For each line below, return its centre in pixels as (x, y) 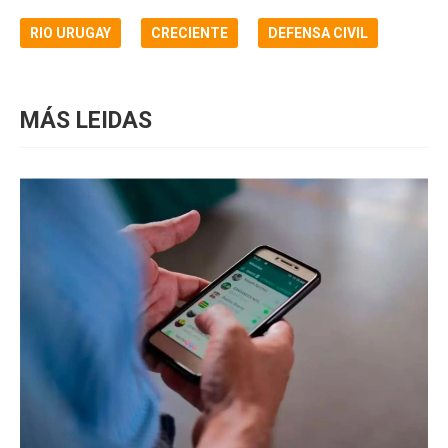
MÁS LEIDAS (86, 120)
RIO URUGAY (70, 32)
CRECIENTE (189, 32)
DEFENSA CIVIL (318, 32)
